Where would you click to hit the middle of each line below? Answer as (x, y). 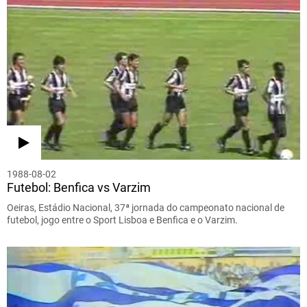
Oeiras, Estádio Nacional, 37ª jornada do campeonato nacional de (146, 207)
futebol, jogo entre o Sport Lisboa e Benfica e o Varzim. (122, 220)
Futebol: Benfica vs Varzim (79, 187)
